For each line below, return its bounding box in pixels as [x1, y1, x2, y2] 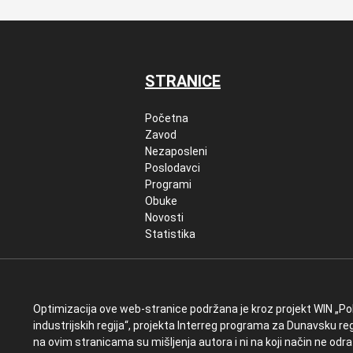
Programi [145, 178, 191, 191]
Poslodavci [145, 162, 200, 174]
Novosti [145, 211, 184, 224]
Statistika [145, 228, 195, 240]
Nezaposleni [145, 145, 207, 158]
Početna [145, 112, 188, 124]
